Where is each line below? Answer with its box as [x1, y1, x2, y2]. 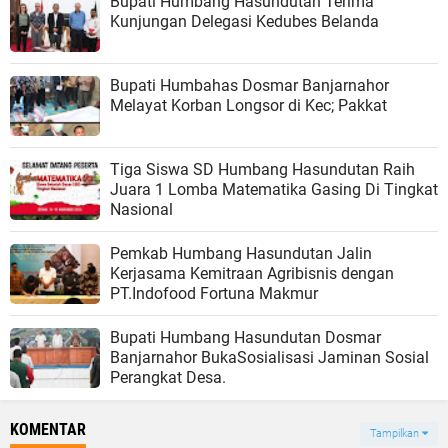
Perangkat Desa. [110, 367, 226, 387]
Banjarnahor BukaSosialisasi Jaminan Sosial [110, 347, 429, 367]
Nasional [110, 199, 173, 219]
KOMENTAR [10, 419, 86, 439]
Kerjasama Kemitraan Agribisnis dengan [110, 263, 394, 283]
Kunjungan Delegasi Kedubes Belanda [110, 11, 379, 31]
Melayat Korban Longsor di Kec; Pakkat [110, 95, 387, 115]
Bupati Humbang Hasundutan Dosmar [110, 327, 381, 347]
